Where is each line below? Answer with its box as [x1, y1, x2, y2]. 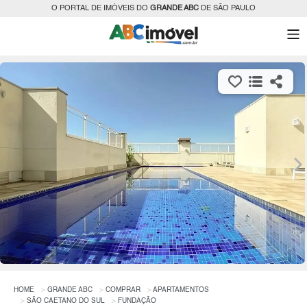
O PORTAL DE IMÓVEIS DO [51, 5, 150, 12]
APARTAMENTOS [153, 286, 209, 294]
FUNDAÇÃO [118, 297, 156, 305]
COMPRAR [106, 286, 140, 294]
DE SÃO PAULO [199, 5, 256, 12]
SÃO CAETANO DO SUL [27, 297, 105, 305]
